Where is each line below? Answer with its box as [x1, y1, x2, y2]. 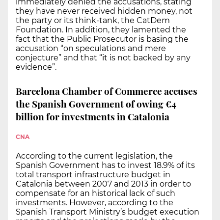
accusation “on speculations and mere [16, 44, 166, 54]
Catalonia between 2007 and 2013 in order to [16, 179, 191, 189]
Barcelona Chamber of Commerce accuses [16, 84, 197, 97]
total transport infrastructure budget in [16, 170, 170, 180]
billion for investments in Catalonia [16, 110, 169, 123]
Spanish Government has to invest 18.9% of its [16, 161, 195, 170]
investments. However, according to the [16, 198, 173, 208]
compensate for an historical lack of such [16, 189, 175, 198]
